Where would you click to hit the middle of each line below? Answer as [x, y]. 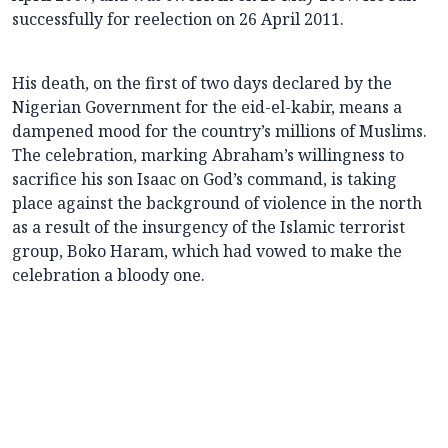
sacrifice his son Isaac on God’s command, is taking [204, 179]
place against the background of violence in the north [217, 203]
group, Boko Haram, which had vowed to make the [207, 251]
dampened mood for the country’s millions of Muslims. [219, 131]
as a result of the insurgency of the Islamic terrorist [208, 227]
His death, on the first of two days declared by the [202, 83]
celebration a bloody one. [108, 275]
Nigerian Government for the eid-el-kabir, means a [207, 107]
